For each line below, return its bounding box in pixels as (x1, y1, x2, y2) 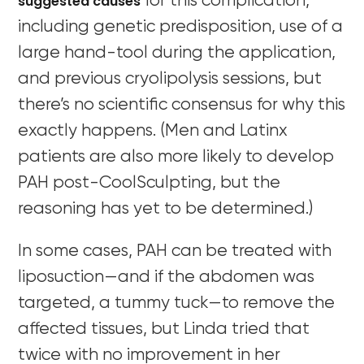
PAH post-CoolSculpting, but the (18, 174, 281, 192)
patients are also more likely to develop (18, 148, 335, 166)
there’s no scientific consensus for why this (18, 96, 346, 114)
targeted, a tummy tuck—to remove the (18, 294, 336, 312)
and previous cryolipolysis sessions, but (18, 70, 323, 88)
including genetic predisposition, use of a (18, 18, 344, 36)
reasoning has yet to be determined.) (18, 200, 314, 218)
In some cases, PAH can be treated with (18, 242, 332, 260)
